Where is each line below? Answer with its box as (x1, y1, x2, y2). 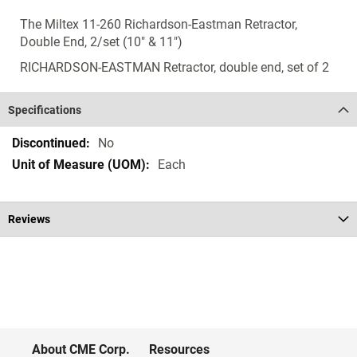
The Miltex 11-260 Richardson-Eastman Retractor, (20, 17, 297, 32)
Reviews (8, 213, 50, 226)
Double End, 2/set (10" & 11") (20, 34, 182, 49)
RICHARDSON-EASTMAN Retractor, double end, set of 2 (20, 60, 329, 75)
